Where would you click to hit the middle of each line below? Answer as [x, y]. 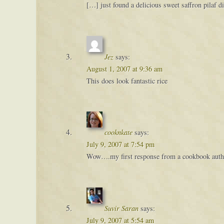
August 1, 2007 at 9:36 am [124, 68]
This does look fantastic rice [127, 80]
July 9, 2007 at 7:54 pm [120, 144]
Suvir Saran [121, 208]
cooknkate [118, 132]
